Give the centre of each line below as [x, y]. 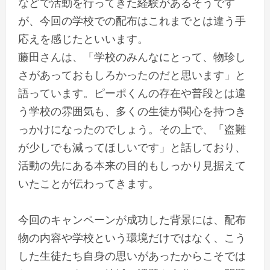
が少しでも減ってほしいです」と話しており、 [132, 147]
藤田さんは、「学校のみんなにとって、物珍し [132, 56]
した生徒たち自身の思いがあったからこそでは [132, 255]
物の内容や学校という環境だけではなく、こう [132, 237]
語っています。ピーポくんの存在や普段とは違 [132, 93]
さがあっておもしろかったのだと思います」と [132, 74]
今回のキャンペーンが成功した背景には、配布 [132, 219]
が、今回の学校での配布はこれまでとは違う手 [132, 20]
